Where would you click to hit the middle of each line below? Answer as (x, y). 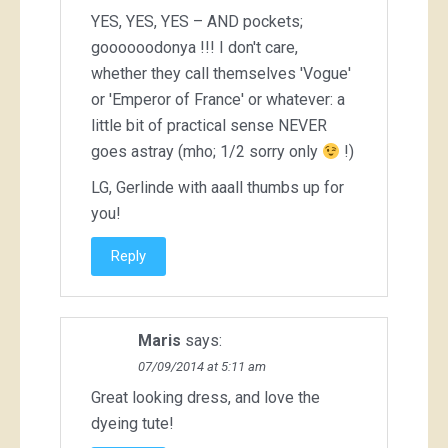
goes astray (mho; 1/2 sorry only (206, 152)
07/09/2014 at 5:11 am (202, 367)
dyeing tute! (132, 424)
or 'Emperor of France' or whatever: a (218, 100)
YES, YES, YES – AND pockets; (197, 22)
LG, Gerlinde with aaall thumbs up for (217, 188)
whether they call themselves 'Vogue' (221, 74)
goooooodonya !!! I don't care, (194, 48)
